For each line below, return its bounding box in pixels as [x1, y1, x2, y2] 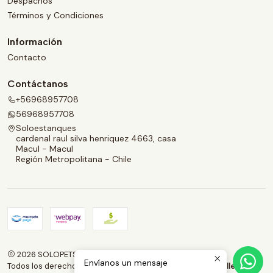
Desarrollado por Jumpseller [129, 261, 239, 272]
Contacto [7, 52, 46, 63]
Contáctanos [7, 78, 68, 90]
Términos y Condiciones [7, 9, 104, 21]
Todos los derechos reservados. [7, 261, 129, 272]
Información [7, 35, 62, 48]
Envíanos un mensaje [84, 258, 168, 268]
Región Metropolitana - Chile [16, 154, 132, 165]
